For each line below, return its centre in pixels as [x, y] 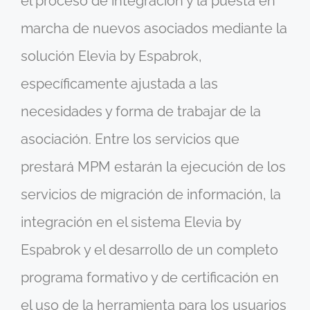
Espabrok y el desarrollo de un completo [149, 250]
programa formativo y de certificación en [150, 278]
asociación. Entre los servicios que [130, 139]
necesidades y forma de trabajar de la [141, 112]
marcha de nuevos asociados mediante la [154, 29]
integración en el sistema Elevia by [131, 222]
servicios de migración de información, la [151, 195]
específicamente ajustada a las [119, 84]
